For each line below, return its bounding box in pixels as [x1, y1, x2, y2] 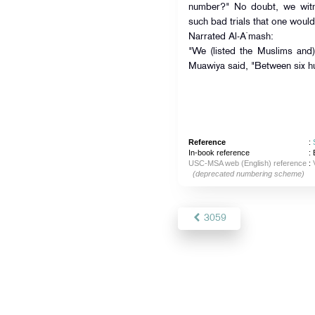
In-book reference [188, 148, 250, 157]
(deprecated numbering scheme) [192, 169, 304, 178]
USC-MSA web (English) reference [188, 159, 307, 167]
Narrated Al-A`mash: [188, 32, 274, 41]
